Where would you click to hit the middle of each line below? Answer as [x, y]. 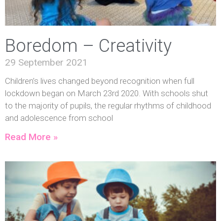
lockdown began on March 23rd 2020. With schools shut [107, 93]
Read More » [31, 137]
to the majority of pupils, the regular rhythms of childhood [108, 106]
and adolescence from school [59, 118]
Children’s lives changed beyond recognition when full [100, 81]
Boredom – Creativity [88, 46]
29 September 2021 [46, 62]
